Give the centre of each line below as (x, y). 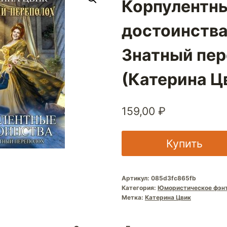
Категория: (139, 187)
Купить (184, 143)
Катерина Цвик (168, 197)
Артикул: (136, 178)
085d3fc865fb (173, 178)
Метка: (133, 197)
